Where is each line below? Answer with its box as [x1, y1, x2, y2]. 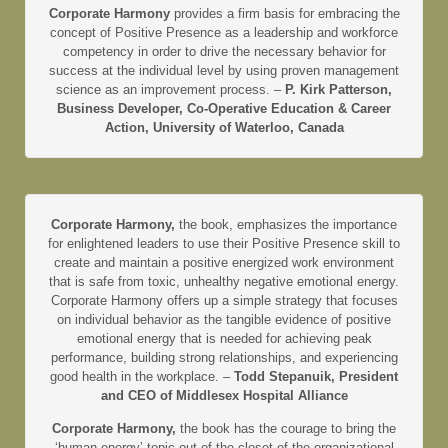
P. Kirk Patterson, [285, 82, 392, 98]
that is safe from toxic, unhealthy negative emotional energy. [49, 274, 399, 290]
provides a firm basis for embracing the [173, 6, 400, 22]
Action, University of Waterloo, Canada [104, 120, 344, 136]
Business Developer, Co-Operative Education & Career [57, 101, 391, 117]
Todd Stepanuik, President [234, 369, 398, 385]
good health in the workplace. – [50, 369, 234, 385]
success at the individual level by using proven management [49, 63, 399, 79]
